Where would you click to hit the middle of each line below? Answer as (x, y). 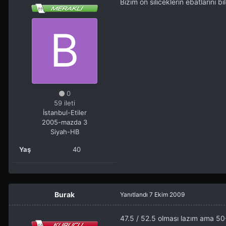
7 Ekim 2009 (167, 195)
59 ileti (65, 103)
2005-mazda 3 (65, 122)
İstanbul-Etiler (65, 113)
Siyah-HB (65, 132)
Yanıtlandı (135, 195)
